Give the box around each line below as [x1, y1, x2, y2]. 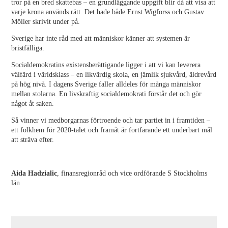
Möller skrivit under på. [11, 18, 80, 25]
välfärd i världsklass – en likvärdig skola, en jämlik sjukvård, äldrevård [11, 71, 217, 78]
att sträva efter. [11, 136, 54, 144]
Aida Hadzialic [11, 169, 58, 177]
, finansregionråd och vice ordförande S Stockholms [57, 169, 208, 177]
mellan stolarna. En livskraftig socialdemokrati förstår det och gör [11, 90, 202, 98]
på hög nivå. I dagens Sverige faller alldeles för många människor [11, 80, 202, 88]
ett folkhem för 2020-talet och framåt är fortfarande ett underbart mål [11, 126, 213, 134]
